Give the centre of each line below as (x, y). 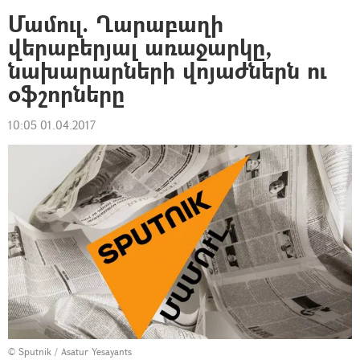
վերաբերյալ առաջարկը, (140, 47)
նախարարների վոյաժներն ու (167, 70)
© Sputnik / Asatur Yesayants (70, 351)
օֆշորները (66, 94)
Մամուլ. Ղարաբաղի (116, 24)
